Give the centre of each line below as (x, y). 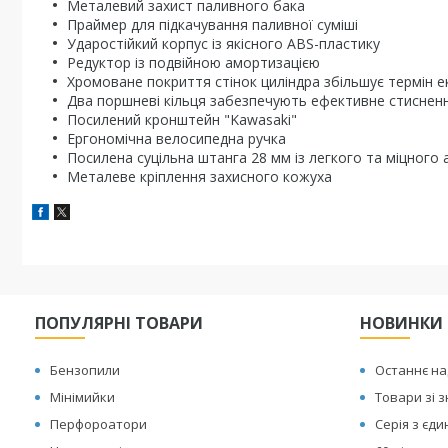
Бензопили (85, 370)
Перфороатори (99, 424)
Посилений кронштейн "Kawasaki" (182, 119)
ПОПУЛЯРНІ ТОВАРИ (119, 323)
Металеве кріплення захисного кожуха (199, 176)
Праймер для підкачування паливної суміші (212, 24)
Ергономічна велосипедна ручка (176, 138)
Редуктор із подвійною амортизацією (193, 62)
